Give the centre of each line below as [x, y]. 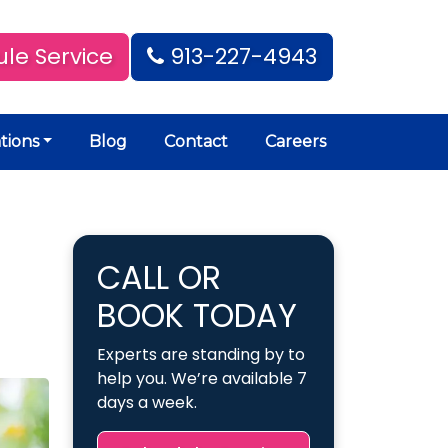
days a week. [147, 402]
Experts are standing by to [201, 354]
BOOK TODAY [197, 315]
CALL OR [159, 277]
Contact [196, 141]
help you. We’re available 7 [202, 378]
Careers [295, 141]
